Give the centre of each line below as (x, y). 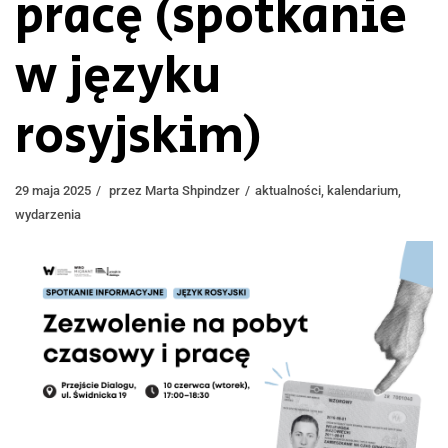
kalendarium (362, 190)
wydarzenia (48, 214)
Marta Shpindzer (192, 190)
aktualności (288, 190)
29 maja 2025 (53, 190)
